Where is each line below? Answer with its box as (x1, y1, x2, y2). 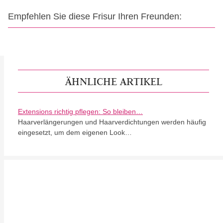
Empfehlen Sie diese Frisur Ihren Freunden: (8, 11, 182, 21)
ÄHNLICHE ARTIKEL (65, 74, 162, 88)
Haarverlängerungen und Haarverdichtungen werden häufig (18, 118, 206, 126)
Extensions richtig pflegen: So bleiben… (18, 108, 143, 115)
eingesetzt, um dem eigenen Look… (18, 128, 132, 136)
